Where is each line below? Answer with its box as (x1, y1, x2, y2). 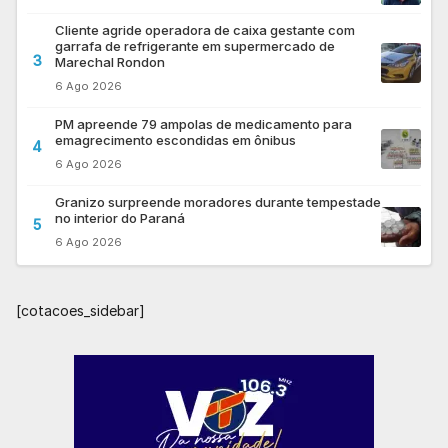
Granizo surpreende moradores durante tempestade (55, 194, 381, 211)
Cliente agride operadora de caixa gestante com (55, 22, 355, 39)
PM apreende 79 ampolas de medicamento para (55, 116, 352, 133)
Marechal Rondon (55, 54, 165, 71)
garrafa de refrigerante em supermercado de (55, 38, 335, 55)
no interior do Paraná (55, 210, 185, 227)
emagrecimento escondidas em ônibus (55, 132, 296, 149)
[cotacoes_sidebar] (16, 302, 145, 320)
